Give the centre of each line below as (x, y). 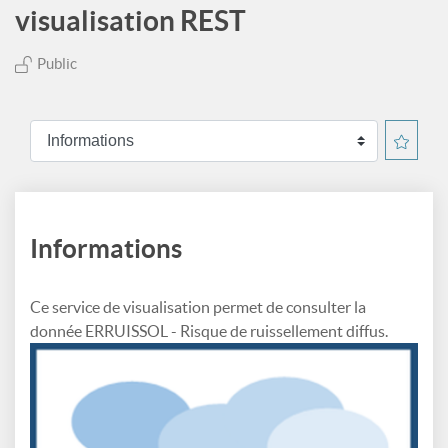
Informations (106, 248)
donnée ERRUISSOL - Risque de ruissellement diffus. (209, 331)
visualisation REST (130, 21)
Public (57, 63)
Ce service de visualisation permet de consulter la (198, 307)
